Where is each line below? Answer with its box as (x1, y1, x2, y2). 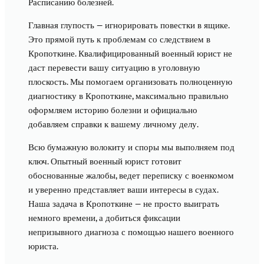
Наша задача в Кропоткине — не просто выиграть (28, 198, 219, 209)
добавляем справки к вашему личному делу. (28, 118, 199, 130)
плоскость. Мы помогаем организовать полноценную (28, 76, 232, 87)
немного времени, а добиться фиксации (28, 212, 180, 223)
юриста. (28, 240, 58, 252)
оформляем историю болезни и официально (28, 104, 197, 115)
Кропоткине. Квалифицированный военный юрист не (28, 48, 232, 59)
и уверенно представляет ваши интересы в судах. (28, 184, 218, 195)
